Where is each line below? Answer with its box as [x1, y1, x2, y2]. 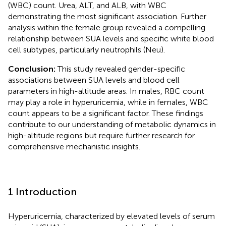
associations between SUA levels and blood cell [8, 75, 180, 85]
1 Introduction [8, 185, 77, 198]
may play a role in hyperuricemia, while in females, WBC [8, 97, 208, 107]
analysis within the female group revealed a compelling [8, 22, 205, 32]
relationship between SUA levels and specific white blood [8, 33, 214, 43]
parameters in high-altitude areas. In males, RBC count [8, 86, 204, 96]
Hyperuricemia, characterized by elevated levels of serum [8, 211, 215, 221]
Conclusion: [8, 64, 58, 74]
